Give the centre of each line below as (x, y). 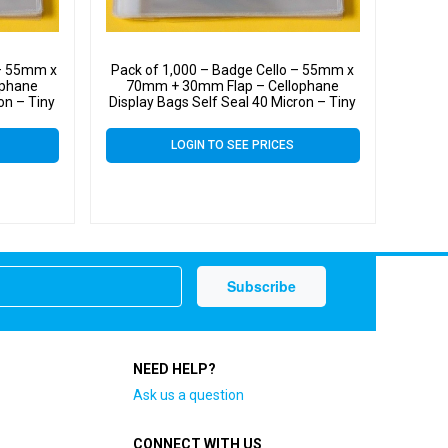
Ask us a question (188, 394)
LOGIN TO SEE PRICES (233, 145)
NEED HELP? (174, 368)
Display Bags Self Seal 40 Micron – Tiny (233, 102)
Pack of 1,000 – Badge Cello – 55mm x (233, 70)
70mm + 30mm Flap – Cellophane (233, 86)
